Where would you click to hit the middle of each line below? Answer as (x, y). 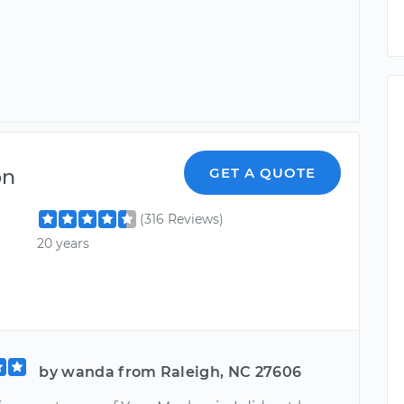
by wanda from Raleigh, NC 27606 (170, 372)
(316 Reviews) (182, 219)
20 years (64, 243)
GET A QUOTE (263, 172)
